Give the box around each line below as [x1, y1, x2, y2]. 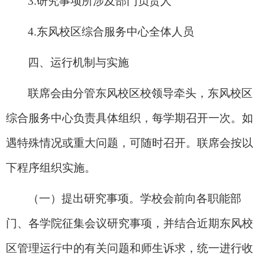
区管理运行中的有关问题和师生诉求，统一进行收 [6, 241, 253, 254]
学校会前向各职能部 [140, 192, 241, 205]
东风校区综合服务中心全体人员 [37, 25, 194, 38]
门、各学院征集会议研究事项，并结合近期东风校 [6, 216, 253, 230]
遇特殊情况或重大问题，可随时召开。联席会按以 [6, 136, 253, 149]
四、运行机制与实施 [28, 56, 129, 69]
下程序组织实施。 [6, 161, 96, 174]
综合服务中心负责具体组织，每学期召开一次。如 [6, 111, 253, 124]
